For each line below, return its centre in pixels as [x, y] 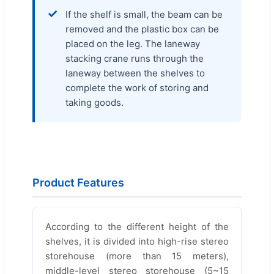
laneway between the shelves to [135, 73]
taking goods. [94, 103]
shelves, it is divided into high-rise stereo [137, 242]
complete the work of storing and [137, 88]
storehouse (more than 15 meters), [137, 256]
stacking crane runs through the [135, 59]
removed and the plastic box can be [142, 29]
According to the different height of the [137, 227]
